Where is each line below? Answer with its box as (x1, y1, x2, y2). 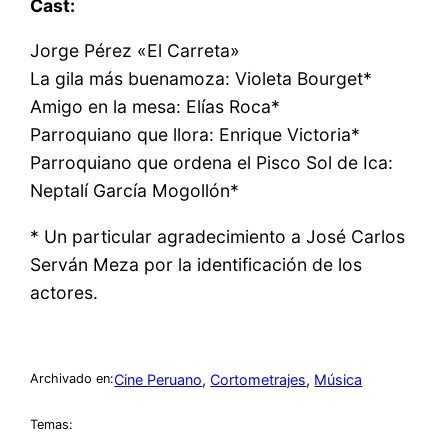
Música (314, 370, 363, 388)
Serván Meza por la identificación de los (30, 253, 363, 275)
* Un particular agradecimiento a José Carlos (30, 225, 406, 247)
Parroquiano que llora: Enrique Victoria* (30, 124, 361, 146)
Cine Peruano (114, 370, 203, 388)
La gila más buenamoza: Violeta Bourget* (30, 68, 373, 90)
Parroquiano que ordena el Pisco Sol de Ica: (30, 152, 394, 174)
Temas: (30, 416, 74, 432)
